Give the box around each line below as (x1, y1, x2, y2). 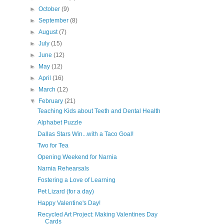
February (38, 97, 65, 104)
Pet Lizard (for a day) (37, 188, 94, 195)
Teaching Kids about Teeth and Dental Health (37, 107, 160, 114)
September (38, 17, 70, 24)
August (38, 28, 59, 35)
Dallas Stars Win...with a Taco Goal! (37, 130, 133, 137)
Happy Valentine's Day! (37, 199, 100, 206)
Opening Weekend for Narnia (37, 153, 117, 160)
